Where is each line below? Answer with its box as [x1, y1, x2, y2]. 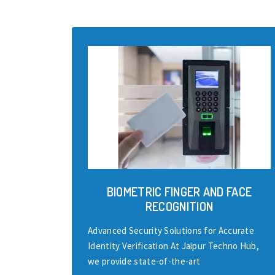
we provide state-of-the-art [88, 255, 201, 267]
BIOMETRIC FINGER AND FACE [106, 184, 252, 199]
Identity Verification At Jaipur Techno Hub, [88, 240, 259, 252]
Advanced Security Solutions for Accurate [88, 225, 255, 236]
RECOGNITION [145, 198, 214, 214]
